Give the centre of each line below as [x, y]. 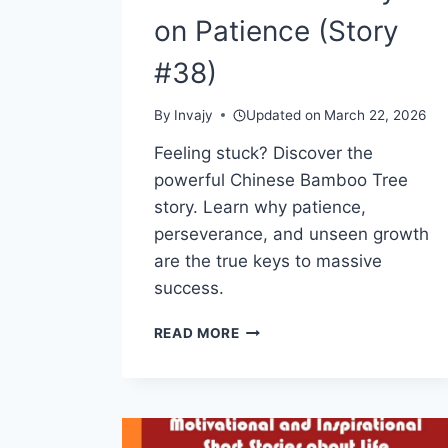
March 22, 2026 [375, 115]
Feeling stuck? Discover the [263, 153]
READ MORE [196, 333]
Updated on [284, 115]
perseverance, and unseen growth [291, 234]
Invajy [193, 115]
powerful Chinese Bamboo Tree [280, 180]
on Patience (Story [276, 30]
